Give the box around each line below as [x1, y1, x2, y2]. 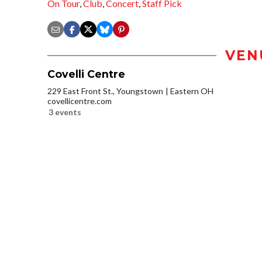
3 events [49, 107, 81, 118]
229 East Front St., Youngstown [47, 86, 163, 96]
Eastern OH [170, 86, 213, 96]
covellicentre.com [47, 96, 112, 106]
